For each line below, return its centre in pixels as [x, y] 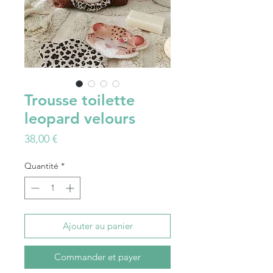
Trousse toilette [80, 100]
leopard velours [80, 119]
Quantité [41, 166]
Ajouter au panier [97, 226]
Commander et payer [97, 257]
